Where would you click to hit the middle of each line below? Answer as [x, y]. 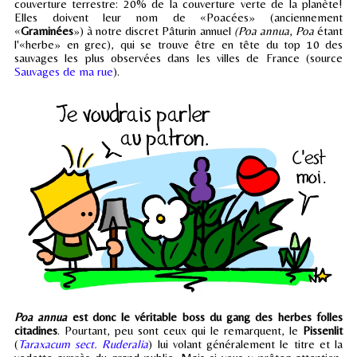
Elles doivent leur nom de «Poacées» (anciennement [178, 17]
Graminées [47, 30]
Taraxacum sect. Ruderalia [84, 344]
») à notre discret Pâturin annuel [152, 30]
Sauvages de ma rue [64, 71]
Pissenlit [323, 331]
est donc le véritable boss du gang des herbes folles [205, 317]
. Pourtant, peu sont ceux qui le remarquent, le [180, 331]
